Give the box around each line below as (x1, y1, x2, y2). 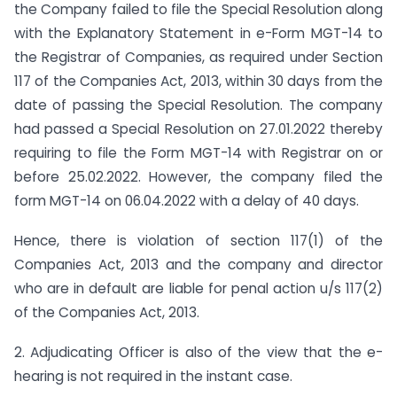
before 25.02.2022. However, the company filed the (14, 167, 383, 186)
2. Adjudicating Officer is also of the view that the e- (14, 342, 383, 362)
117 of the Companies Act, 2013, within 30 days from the (14, 72, 383, 90)
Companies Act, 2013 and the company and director (14, 254, 383, 274)
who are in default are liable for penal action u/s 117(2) (14, 278, 383, 298)
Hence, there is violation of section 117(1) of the (14, 230, 383, 250)
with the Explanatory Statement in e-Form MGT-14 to (14, 24, 383, 43)
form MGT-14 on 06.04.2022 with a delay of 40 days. (14, 191, 359, 210)
